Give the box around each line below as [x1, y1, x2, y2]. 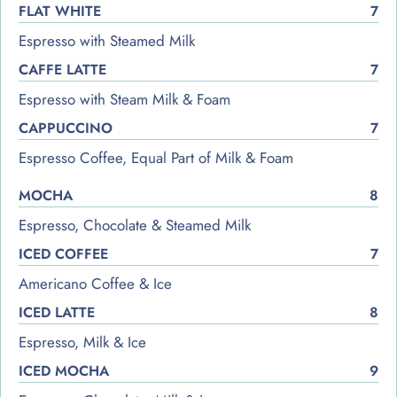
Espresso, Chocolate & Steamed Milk [19, 214, 251, 236]
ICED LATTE [19, 301, 95, 323]
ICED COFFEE [19, 243, 108, 264]
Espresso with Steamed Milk [19, 29, 195, 51]
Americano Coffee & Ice [19, 272, 172, 294]
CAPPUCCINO [19, 117, 113, 138]
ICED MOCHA [19, 360, 109, 381]
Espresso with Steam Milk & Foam [19, 88, 230, 110]
